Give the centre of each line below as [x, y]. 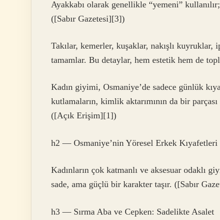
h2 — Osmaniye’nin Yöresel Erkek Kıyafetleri [134, 143]
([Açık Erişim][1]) [84, 116]
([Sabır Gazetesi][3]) [88, 18]
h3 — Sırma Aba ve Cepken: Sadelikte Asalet [133, 211]
